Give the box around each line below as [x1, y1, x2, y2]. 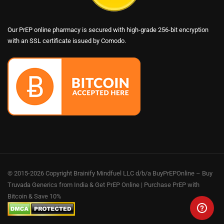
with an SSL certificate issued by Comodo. [7, 37, 126, 45]
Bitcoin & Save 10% [7, 192, 61, 200]
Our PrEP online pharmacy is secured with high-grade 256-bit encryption [7, 26, 208, 34]
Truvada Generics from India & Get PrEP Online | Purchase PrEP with [7, 181, 199, 189]
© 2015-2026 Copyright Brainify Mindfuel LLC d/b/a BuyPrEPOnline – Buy [7, 169, 212, 177]
